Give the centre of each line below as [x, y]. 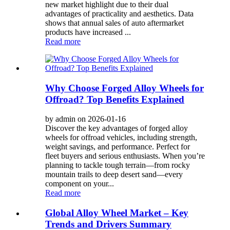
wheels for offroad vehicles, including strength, [121, 138]
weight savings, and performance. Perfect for [118, 147]
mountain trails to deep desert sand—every [114, 175]
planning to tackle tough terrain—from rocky [118, 165]
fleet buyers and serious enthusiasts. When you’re [125, 156]
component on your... [80, 184]
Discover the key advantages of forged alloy [117, 128]
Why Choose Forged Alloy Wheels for [124, 88]
